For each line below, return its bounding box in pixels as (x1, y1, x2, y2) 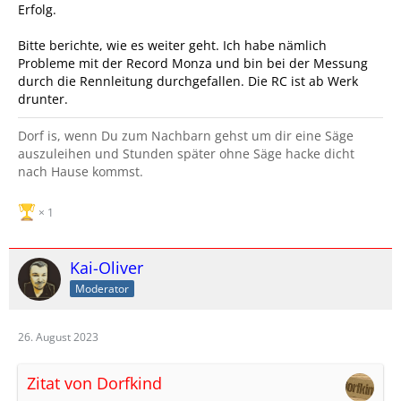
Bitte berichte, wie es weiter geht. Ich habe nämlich (18, 37, 327, 54)
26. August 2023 (18, 329, 98, 345)
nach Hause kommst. (18, 163, 143, 180)
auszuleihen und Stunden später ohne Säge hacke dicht (18, 145, 354, 162)
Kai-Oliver (70, 257, 143, 278)
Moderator (75, 280, 129, 296)
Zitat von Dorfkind (27, 372, 162, 394)
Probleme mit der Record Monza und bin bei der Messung (18, 55, 368, 72)
